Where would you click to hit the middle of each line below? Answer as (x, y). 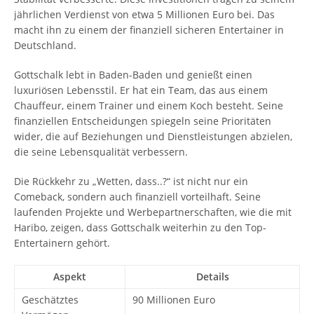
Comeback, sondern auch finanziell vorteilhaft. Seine (137, 197)
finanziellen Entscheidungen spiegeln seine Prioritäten (143, 121)
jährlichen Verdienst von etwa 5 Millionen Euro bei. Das (144, 14)
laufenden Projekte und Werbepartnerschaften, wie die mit (153, 212)
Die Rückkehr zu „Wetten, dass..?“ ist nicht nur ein (131, 181)
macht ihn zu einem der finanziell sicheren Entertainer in (149, 30)
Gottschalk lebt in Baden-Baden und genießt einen (133, 75)
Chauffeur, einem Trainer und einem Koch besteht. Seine (149, 105)
